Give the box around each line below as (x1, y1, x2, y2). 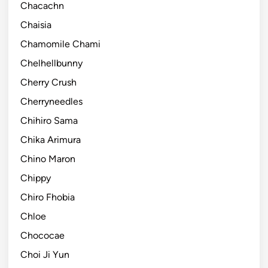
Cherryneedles (20, 95, 83, 107)
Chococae (20, 229, 65, 241)
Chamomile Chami (20, 38, 100, 50)
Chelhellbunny (20, 57, 83, 69)
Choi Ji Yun (20, 248, 69, 260)
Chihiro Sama (20, 114, 78, 126)
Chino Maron (20, 153, 75, 165)
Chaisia (20, 19, 51, 31)
